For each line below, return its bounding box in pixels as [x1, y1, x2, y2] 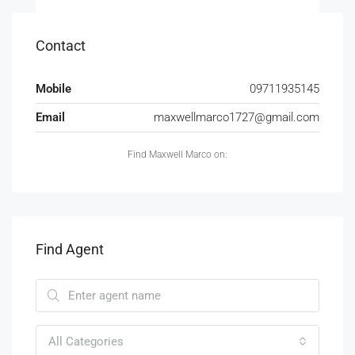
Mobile [36, 82, 71, 96]
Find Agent [36, 241, 104, 258]
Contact [36, 37, 86, 54]
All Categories [48, 334, 124, 349]
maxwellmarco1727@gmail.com [154, 110, 319, 124]
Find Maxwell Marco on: [128, 149, 227, 160]
